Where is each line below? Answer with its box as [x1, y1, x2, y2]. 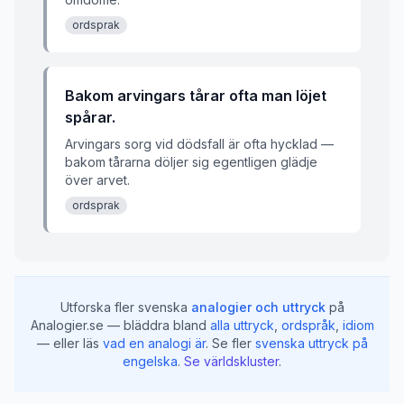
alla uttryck [209, 317, 274, 333]
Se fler [211, 335, 252, 351]
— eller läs [36, 335, 99, 351]
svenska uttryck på [254, 335, 368, 351]
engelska [123, 353, 178, 369]
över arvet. [65, 172, 130, 188]
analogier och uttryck [190, 299, 326, 315]
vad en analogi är [102, 335, 206, 351]
